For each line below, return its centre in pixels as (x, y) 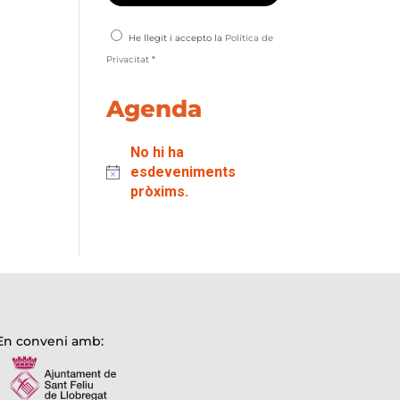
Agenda (154, 109)
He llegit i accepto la (177, 38)
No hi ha (157, 152)
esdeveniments (183, 172)
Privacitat (128, 59)
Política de (250, 38)
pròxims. (159, 192)
